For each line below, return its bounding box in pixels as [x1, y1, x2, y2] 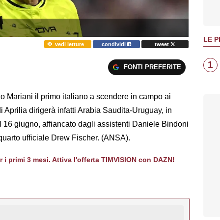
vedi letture [55, 41, 84, 47]
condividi [102, 41, 128, 47]
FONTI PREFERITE [123, 63, 181, 71]
